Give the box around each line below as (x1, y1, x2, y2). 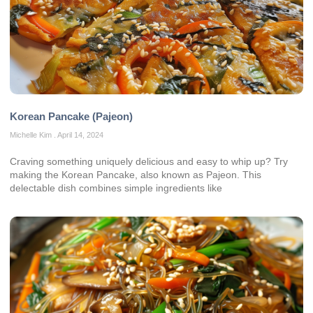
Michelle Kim (10, 131, 54, 140)
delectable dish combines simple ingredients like (10, 182, 222, 194)
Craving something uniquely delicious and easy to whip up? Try (10, 156, 288, 168)
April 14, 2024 (56, 131, 103, 140)
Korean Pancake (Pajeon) (10, 110, 133, 123)
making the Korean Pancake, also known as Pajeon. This (10, 169, 261, 181)
